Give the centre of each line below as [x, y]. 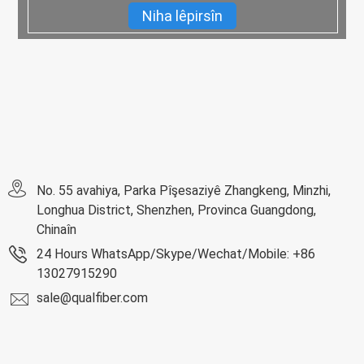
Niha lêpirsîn [182, 15]
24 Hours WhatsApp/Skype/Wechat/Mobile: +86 [176, 253]
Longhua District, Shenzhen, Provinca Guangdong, [176, 210]
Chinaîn [56, 229]
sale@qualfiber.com [92, 297]
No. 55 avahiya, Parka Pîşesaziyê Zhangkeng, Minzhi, [184, 190]
